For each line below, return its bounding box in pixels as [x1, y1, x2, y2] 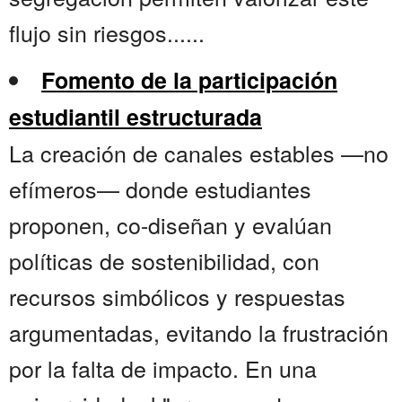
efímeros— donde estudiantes [9, 172, 311, 205]
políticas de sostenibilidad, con [9, 244, 319, 277]
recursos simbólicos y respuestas [9, 280, 345, 313]
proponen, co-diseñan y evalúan [9, 208, 332, 241]
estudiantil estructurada [9, 100, 262, 134]
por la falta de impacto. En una [9, 352, 317, 385]
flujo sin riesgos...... [9, 16, 205, 49]
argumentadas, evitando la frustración [9, 316, 389, 349]
